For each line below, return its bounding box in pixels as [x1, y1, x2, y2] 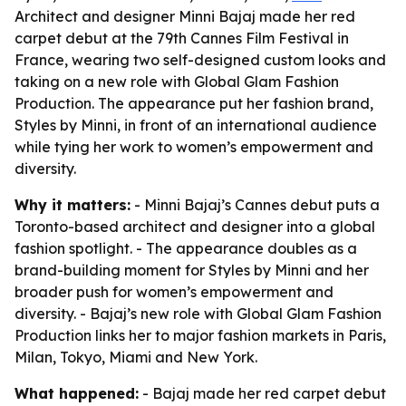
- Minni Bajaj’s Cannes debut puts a [130, 196, 380, 214]
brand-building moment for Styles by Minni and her [14, 261, 369, 279]
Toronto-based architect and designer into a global [14, 217, 375, 236]
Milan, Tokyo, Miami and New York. [14, 348, 257, 366]
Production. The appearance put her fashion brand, [14, 94, 373, 112]
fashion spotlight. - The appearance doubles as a [14, 239, 357, 257]
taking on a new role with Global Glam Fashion [14, 72, 339, 91]
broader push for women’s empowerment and [14, 283, 333, 301]
